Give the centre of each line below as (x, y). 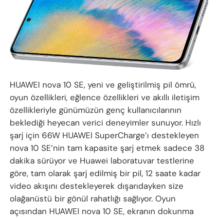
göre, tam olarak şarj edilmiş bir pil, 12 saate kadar (105, 173)
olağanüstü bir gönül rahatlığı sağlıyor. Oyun (93, 199)
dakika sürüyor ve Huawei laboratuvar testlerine (102, 161)
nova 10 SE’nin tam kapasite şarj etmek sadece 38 (107, 148)
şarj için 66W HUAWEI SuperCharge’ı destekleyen (104, 136)
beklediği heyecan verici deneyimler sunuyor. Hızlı (105, 123)
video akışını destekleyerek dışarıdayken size (97, 186)
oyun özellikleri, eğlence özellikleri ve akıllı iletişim (105, 98)
